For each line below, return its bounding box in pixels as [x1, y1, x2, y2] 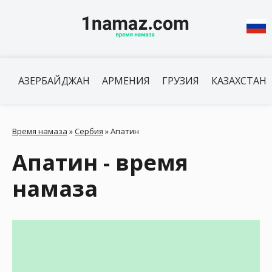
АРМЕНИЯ [102, 74, 150, 87]
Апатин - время [12, 148, 188, 177]
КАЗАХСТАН [211, 74, 267, 87]
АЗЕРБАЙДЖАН [18, 74, 90, 87]
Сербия [75, 126, 103, 137]
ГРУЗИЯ [162, 74, 199, 87]
